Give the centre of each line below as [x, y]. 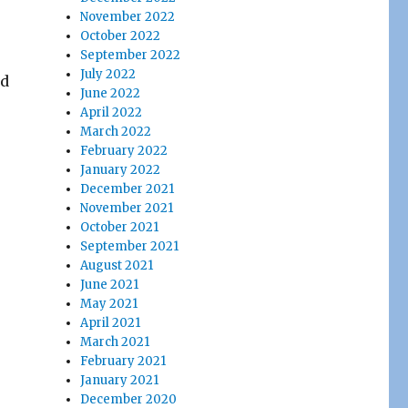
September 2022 [131, 55]
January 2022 [121, 170]
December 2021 [127, 189]
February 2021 [123, 361]
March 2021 [115, 342]
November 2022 [128, 17]
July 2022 [108, 74]
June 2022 [111, 93]
